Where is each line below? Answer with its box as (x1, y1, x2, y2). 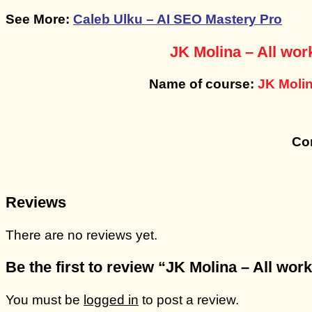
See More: (6, 12, 73, 27)
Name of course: (148, 77, 254, 92)
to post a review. (139, 292, 239, 307)
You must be (6, 292, 84, 307)
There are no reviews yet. (6, 227, 157, 242)
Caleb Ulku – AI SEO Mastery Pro (73, 12, 282, 27)
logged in (84, 292, 139, 307)
